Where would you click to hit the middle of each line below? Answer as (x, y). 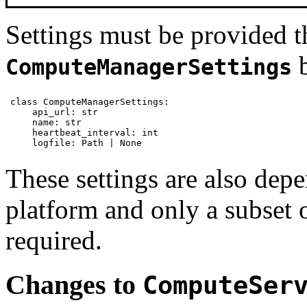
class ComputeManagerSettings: (89, 101)
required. (54, 241)
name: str (46, 122)
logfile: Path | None (76, 143)
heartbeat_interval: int (84, 132)
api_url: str (54, 112)
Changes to (74, 284)
